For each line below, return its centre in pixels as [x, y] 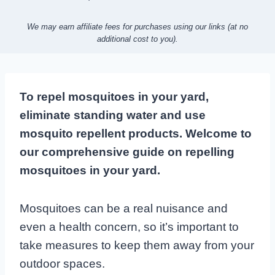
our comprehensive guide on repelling [127, 152]
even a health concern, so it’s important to [129, 227]
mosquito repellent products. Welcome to [136, 133]
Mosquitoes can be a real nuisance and [124, 208]
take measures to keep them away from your [137, 245]
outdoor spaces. [62, 263]
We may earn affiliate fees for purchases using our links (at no [137, 26]
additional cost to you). [137, 39]
